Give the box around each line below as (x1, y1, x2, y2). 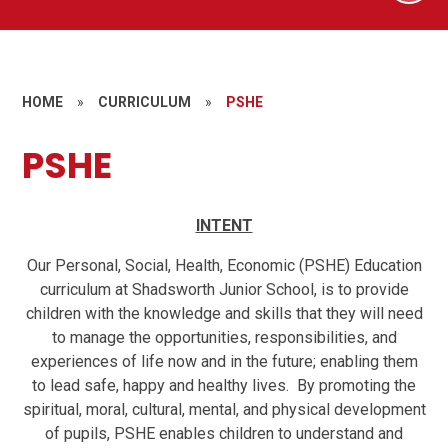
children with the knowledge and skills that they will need (25, 304, 423, 324)
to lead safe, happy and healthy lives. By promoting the (32, 376, 416, 396)
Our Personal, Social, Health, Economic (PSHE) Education (26, 256, 422, 276)
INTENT (195, 216, 253, 236)
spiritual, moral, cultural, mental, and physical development (22, 400, 426, 420)
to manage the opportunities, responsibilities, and (51, 328, 397, 348)
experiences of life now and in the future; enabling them (30, 352, 418, 372)
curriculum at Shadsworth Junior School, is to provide (39, 280, 409, 300)
